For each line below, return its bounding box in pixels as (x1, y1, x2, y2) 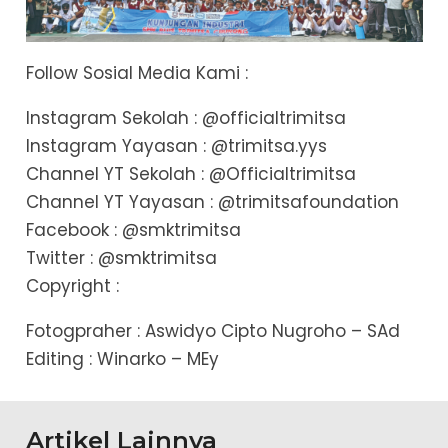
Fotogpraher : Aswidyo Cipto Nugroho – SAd (25, 318, 400, 343)
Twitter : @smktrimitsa (25, 245, 217, 270)
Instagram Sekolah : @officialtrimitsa (25, 105, 346, 130)
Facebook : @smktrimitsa (25, 217, 241, 242)
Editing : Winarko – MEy (25, 346, 219, 371)
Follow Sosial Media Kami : (25, 60, 248, 85)
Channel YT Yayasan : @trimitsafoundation (25, 189, 399, 214)
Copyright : (25, 273, 119, 298)
